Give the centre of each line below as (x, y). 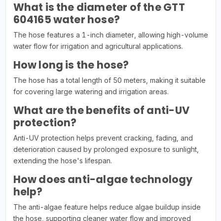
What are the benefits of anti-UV (101, 110)
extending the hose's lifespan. (62, 160)
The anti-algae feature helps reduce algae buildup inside (107, 207)
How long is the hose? (71, 65)
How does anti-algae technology (103, 179)
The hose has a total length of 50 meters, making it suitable (109, 80)
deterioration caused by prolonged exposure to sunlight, (106, 149)
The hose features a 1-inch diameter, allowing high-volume (110, 35)
